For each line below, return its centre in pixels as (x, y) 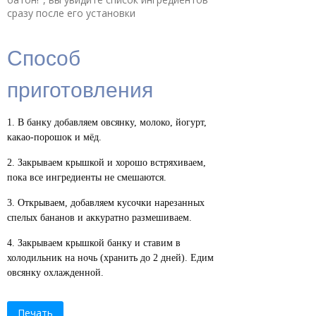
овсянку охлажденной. (55, 273)
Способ (44, 57)
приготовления (80, 89)
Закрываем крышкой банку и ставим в (99, 243)
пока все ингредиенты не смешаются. (87, 178)
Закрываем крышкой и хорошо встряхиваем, (112, 163)
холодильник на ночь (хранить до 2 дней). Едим (110, 258)
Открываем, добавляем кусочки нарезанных (111, 203)
